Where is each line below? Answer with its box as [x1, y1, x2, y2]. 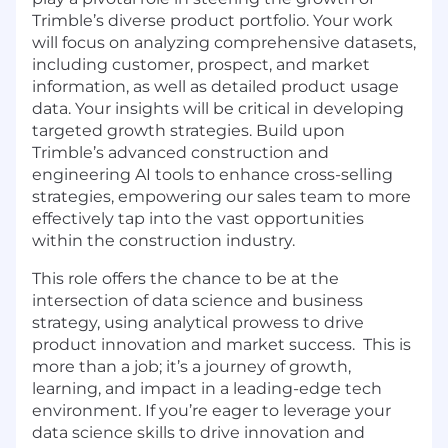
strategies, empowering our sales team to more [32, 187, 411, 207]
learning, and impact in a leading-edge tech [32, 379, 382, 399]
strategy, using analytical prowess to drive [32, 313, 364, 333]
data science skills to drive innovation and [32, 423, 365, 443]
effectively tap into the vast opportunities [32, 209, 364, 229]
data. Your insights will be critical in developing [32, 99, 404, 119]
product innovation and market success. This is [32, 335, 411, 355]
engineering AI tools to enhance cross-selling [32, 165, 393, 185]
